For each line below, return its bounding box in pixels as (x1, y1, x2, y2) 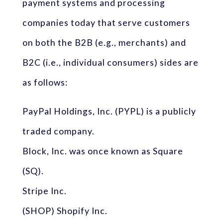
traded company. (22, 125, 95, 136)
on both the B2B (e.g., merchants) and (22, 37, 186, 48)
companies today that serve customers (22, 17, 190, 28)
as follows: (22, 77, 68, 88)
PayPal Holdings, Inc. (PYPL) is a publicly (22, 106, 196, 116)
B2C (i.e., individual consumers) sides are (22, 57, 199, 68)
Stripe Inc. (22, 185, 67, 196)
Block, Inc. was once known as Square (22, 145, 183, 156)
